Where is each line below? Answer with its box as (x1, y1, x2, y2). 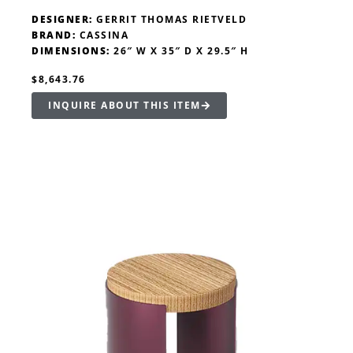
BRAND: (32, 28, 76, 43)
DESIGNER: (32, 13, 93, 27)
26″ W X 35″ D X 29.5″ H (110, 44, 249, 58)
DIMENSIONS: (32, 44, 110, 58)
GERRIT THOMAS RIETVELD (92, 13, 247, 27)
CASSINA (76, 28, 128, 43)
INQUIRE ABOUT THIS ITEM (48, 98, 201, 113)
